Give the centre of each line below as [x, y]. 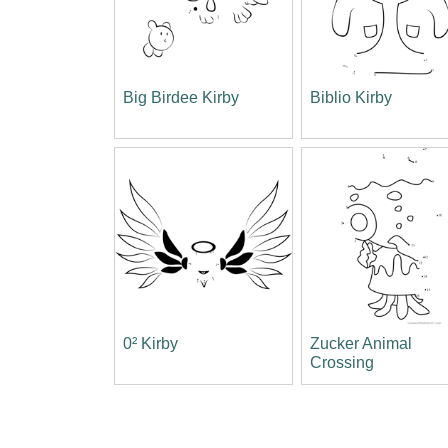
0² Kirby [150, 343]
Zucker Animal [361, 343]
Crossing [342, 362]
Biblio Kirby [351, 98]
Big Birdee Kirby [181, 98]
